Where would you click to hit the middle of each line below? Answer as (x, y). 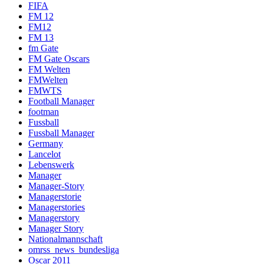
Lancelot (44, 154)
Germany (46, 144)
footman (44, 112)
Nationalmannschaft (65, 239)
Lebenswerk (51, 165)
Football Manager (61, 101)
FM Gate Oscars (59, 59)
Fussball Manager (61, 133)
